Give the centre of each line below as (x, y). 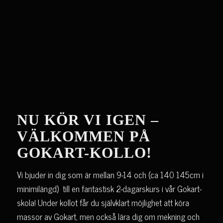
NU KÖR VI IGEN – (88, 120)
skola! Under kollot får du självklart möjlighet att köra (103, 203)
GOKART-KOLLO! (84, 153)
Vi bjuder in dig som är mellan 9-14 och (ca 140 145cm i (110, 175)
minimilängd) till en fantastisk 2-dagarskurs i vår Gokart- (109, 189)
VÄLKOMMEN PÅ (83, 136)
